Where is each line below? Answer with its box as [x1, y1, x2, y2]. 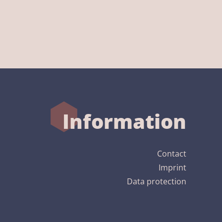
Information [62, 108, 186, 135]
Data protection [126, 176, 186, 187]
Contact [157, 148, 186, 159]
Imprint [158, 162, 186, 173]
